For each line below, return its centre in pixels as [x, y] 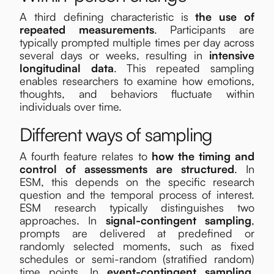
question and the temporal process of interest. [137, 195]
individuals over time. [71, 107]
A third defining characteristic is [108, 17]
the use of [225, 17]
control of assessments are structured [127, 169]
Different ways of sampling [116, 135]
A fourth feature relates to [86, 156]
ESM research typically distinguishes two [137, 208]
